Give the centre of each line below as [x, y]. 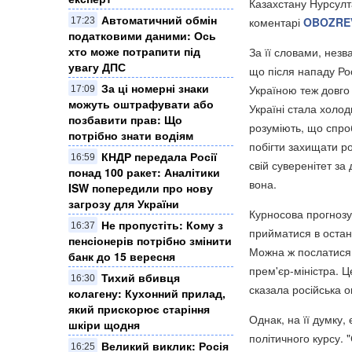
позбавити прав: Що [125, 119]
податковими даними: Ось [142, 35]
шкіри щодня [104, 324]
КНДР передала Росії [159, 156]
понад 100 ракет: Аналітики [144, 172]
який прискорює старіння [139, 308]
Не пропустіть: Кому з [162, 224]
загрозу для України [124, 203]
